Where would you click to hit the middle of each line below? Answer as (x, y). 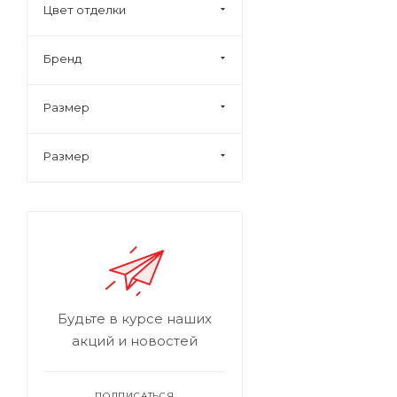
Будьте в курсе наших (135, 319)
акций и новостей (135, 341)
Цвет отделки (85, 10)
